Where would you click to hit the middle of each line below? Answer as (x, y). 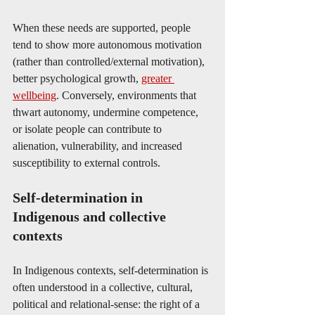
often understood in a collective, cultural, (104, 287)
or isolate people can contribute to (89, 129)
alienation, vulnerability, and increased (99, 146)
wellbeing (34, 95)
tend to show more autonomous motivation (109, 45)
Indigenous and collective (91, 217)
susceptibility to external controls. (88, 163)
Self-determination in (79, 198)
